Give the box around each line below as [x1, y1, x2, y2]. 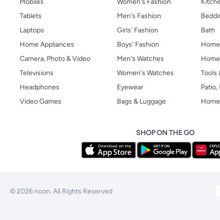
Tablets [20, 12, 42, 20]
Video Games [20, 97, 61, 106]
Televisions [20, 69, 54, 77]
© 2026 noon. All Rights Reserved [10, 187, 112, 195]
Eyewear [117, 83, 144, 91]
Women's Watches [117, 69, 174, 77]
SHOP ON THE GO [136, 129, 194, 137]
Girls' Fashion [117, 26, 159, 34]
